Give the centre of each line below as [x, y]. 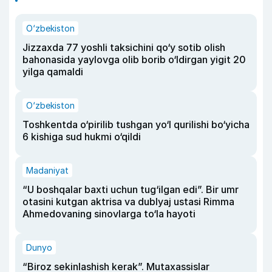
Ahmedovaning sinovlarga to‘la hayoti [109, 214]
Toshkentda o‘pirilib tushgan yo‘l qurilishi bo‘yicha [136, 124]
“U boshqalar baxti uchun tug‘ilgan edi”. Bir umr [131, 189]
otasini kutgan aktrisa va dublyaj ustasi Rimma [128, 202]
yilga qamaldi [53, 72]
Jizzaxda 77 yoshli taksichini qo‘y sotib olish [124, 47]
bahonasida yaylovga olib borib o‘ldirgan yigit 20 [134, 59]
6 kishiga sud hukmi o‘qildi [82, 137]
